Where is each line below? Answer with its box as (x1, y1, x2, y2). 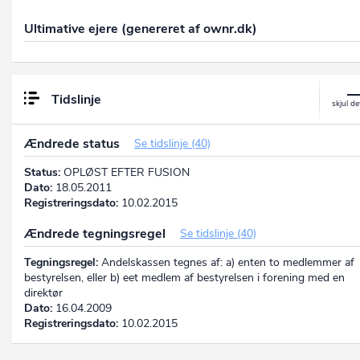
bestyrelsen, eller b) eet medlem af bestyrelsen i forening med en (24, 270, 345, 286)
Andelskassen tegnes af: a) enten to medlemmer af (98, 255, 354, 271)
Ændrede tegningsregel (24, 225, 169, 243)
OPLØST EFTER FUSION (60, 165, 190, 181)
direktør (24, 285, 63, 301)
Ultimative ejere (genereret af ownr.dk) (24, 20, 257, 39)
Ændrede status (24, 135, 123, 153)
